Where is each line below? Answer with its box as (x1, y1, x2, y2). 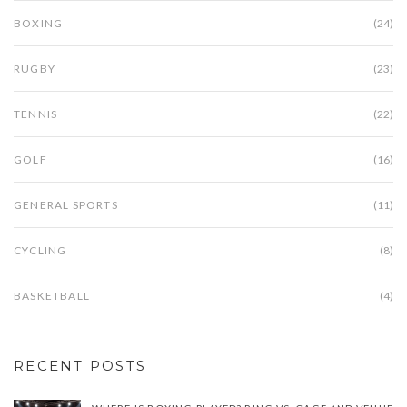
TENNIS (14, 107, 58, 122)
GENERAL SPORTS (14, 198, 118, 213)
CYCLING (14, 243, 67, 258)
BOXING (14, 16, 64, 31)
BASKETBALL (14, 289, 90, 303)
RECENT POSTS (14, 357, 146, 375)
